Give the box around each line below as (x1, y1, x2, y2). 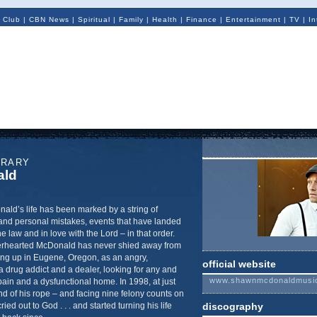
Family (118, 16, 144, 23)
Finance (185, 16, 217, 23)
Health (151, 16, 178, 23)
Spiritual (77, 16, 110, 23)
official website (202, 258, 276, 270)
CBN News (28, 16, 69, 23)
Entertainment (225, 16, 281, 23)
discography (202, 301, 263, 312)
